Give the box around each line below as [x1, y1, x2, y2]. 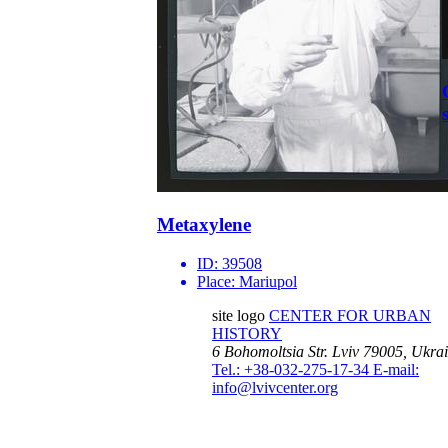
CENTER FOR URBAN [269, 307, 431, 325]
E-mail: [373, 361, 419, 379]
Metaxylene [157, 214, 251, 236]
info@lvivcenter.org [212, 379, 338, 397]
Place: [197, 273, 239, 291]
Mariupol [239, 273, 297, 291]
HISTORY [212, 325, 282, 343]
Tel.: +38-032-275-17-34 [212, 361, 373, 379]
